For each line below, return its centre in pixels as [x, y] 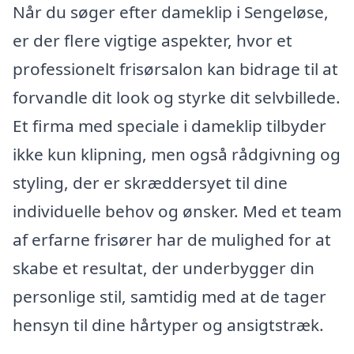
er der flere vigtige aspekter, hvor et [153, 41]
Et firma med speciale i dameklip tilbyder [169, 126]
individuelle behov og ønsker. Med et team [177, 211]
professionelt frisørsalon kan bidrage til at [175, 69]
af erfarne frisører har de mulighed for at [172, 240]
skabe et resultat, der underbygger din [164, 268]
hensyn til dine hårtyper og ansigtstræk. [168, 325]
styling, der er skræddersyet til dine [150, 183]
